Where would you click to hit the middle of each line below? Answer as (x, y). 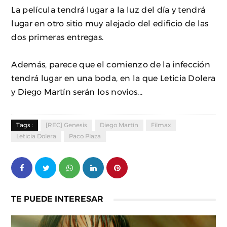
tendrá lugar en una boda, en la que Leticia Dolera (113, 78)
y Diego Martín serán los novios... (77, 92)
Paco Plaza (85, 136)
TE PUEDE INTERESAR (58, 199)
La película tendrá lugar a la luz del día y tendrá (108, 10)
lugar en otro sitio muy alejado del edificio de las (110, 23)
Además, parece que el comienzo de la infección (111, 64)
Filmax (161, 125)
